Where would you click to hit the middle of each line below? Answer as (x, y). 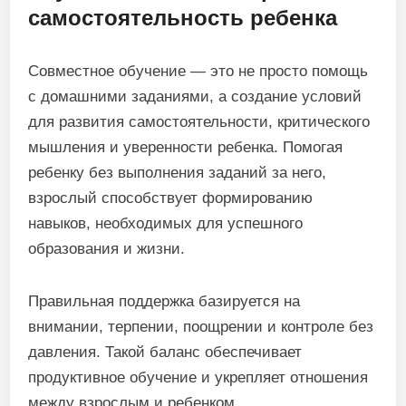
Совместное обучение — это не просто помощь (198, 71)
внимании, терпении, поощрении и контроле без (201, 327)
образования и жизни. (107, 249)
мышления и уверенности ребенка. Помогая (186, 147)
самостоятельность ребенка (183, 18)
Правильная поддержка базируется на (164, 301)
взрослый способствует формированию (171, 198)
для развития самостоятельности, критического (199, 122)
